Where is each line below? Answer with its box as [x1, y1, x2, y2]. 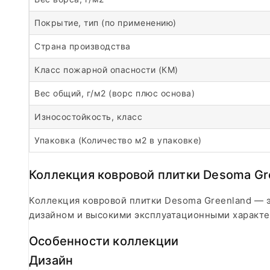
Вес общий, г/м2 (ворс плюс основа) [34, 87, 195, 98]
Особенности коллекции [29, 233, 179, 248]
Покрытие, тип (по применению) [34, 17, 177, 28]
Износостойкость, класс [34, 111, 142, 122]
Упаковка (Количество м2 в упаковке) [34, 134, 202, 145]
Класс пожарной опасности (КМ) [34, 64, 178, 75]
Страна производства [34, 40, 131, 51]
